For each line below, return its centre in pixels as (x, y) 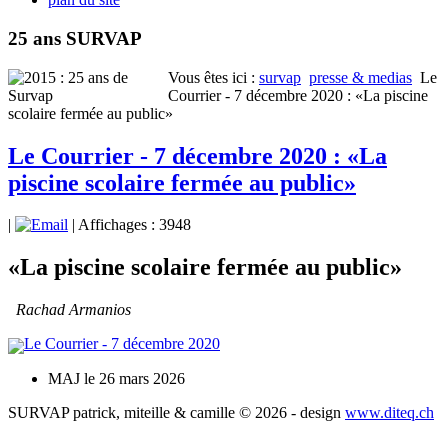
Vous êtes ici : (213, 77)
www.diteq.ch (389, 412)
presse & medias (360, 77)
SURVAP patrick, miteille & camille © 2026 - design (176, 412)
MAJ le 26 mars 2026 (116, 378)
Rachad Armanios (69, 310)
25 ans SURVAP (75, 38)
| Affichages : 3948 (129, 225)
